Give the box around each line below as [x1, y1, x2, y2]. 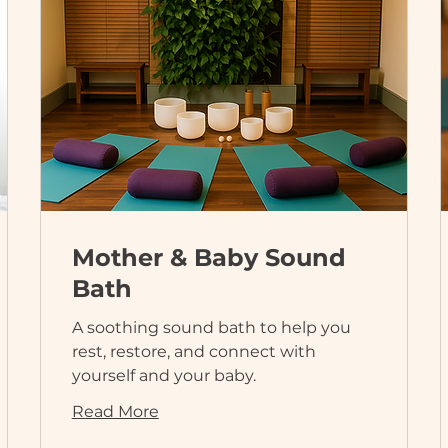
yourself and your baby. [71, 365, 256, 385]
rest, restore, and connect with [71, 341, 316, 361]
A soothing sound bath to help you [71, 317, 351, 337]
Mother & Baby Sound [71, 242, 346, 272]
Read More [71, 401, 159, 421]
